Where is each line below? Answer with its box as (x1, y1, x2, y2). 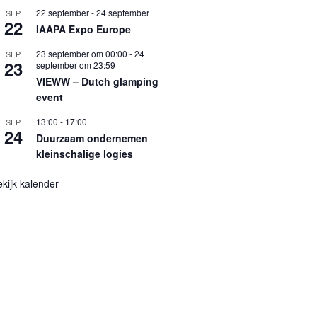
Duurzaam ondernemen (35, 130, 148, 145)
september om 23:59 (35, 58, 115, 71)
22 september (35, 6, 89, 18)
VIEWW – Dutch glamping (35, 74, 158, 88)
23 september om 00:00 (35, 47, 127, 59)
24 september (96, 6, 149, 18)
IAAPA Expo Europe (35, 21, 131, 36)
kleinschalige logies (35, 146, 133, 161)
